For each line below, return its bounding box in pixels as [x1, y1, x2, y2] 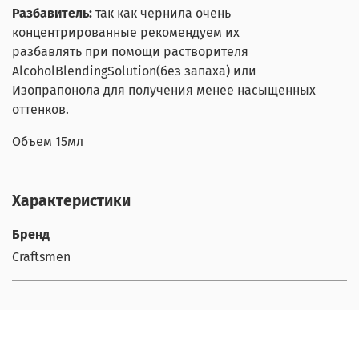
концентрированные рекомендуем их [12, 25, 240, 41]
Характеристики [12, 192, 131, 211]
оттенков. [12, 102, 69, 118]
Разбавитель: [12, 6, 95, 22]
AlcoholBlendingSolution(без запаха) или [12, 63, 256, 79]
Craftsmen [12, 249, 71, 265]
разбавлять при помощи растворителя [12, 44, 248, 60]
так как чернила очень [95, 6, 231, 22]
